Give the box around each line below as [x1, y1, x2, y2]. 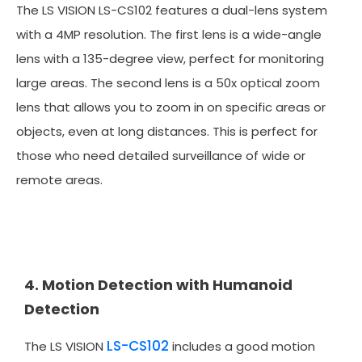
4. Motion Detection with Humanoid [24, 274, 293, 295]
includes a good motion [169, 337, 315, 355]
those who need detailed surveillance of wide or [16, 146, 305, 164]
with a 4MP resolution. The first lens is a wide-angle [16, 25, 322, 43]
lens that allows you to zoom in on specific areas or [16, 98, 326, 116]
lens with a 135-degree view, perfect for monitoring [16, 49, 324, 67]
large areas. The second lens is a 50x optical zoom [16, 74, 320, 91]
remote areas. [16, 170, 103, 188]
